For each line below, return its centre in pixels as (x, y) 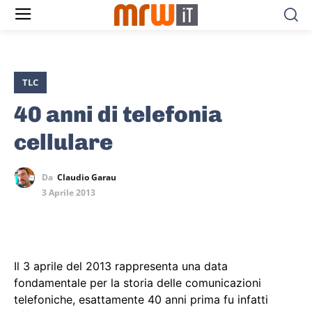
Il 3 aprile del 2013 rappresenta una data (121, 266)
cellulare (63, 142)
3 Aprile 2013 (69, 193)
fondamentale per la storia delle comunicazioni (138, 283)
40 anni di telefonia (118, 115)
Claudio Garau (87, 178)
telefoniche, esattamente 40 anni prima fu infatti (141, 300)
